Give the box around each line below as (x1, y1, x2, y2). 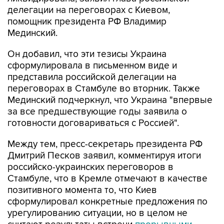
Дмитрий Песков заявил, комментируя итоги (7, 150, 201, 161)
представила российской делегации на (7, 71, 176, 83)
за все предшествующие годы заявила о (7, 106, 187, 117)
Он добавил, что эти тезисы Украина (7, 48, 166, 60)
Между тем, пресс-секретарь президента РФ (7, 138, 202, 150)
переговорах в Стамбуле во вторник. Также (7, 83, 200, 94)
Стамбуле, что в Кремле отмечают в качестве (7, 173, 207, 184)
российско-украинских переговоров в (7, 161, 173, 173)
